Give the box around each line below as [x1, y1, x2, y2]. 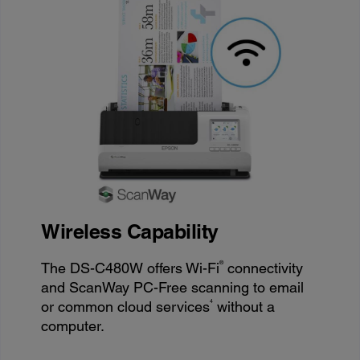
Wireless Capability [41, 219, 219, 243]
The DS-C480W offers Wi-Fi [41, 259, 220, 276]
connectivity [223, 259, 304, 276]
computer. [41, 317, 105, 334]
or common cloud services [41, 297, 211, 315]
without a [213, 297, 276, 315]
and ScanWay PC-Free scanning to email [41, 278, 305, 296]
